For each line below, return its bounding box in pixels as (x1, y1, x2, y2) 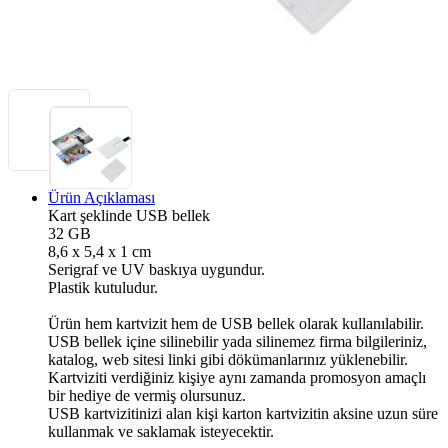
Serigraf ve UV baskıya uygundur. (48, 260, 265, 278)
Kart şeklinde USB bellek (48, 206, 210, 224)
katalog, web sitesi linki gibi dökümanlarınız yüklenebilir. (48, 350, 408, 368)
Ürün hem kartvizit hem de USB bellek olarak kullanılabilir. (48, 314, 424, 332)
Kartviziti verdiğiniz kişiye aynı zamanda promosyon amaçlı (48, 368, 426, 386)
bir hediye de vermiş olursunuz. (48, 386, 246, 404)
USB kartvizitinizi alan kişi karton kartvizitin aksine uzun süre (48, 404, 438, 422)
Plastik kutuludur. (48, 278, 158, 296)
